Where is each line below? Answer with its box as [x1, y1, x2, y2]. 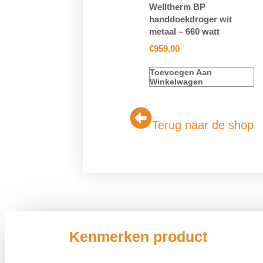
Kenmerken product [69, 228, 207, 245]
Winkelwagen [149, 77, 203, 87]
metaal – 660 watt [149, 26, 220, 37]
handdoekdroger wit [149, 14, 232, 25]
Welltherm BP [149, 2, 205, 12]
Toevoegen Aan [149, 68, 212, 77]
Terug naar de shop [151, 119, 254, 132]
